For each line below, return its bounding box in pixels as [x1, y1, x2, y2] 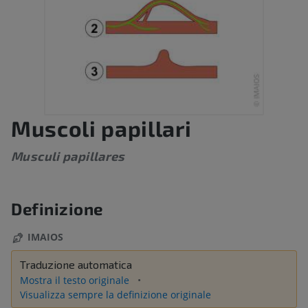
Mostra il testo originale [20, 274, 132, 287]
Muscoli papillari [11, 115, 192, 142]
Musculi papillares [11, 148, 125, 164]
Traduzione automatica [20, 258, 132, 272]
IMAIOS [27, 230, 63, 244]
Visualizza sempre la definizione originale [20, 288, 211, 302]
